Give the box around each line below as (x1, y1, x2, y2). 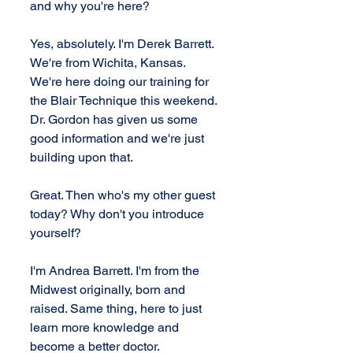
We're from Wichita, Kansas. (30, 55, 188, 70)
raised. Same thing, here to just (30, 301, 205, 316)
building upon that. (30, 150, 133, 165)
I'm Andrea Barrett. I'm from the (30, 263, 203, 278)
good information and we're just (30, 131, 207, 146)
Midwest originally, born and (30, 282, 188, 297)
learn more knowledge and (30, 320, 182, 335)
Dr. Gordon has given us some (30, 112, 201, 127)
